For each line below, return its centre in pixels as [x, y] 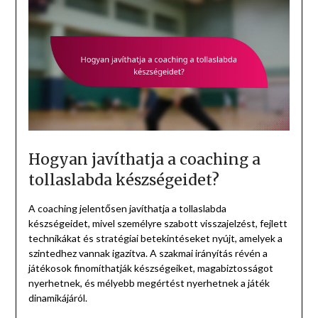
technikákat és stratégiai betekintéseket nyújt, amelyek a [155, 238]
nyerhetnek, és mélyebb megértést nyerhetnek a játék [149, 283]
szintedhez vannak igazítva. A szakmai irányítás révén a [148, 253]
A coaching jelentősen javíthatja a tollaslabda [127, 209]
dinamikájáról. [57, 298]
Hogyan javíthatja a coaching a [144, 160]
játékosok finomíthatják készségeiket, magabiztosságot [150, 268]
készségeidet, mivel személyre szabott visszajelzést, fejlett [158, 224]
